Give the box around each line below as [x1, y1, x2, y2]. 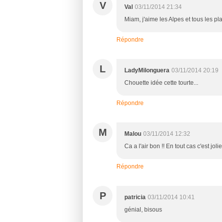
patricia [124, 193, 146, 201]
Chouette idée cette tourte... [124, 79, 198, 86]
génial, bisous [124, 206, 162, 213]
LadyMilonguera [124, 66, 169, 74]
